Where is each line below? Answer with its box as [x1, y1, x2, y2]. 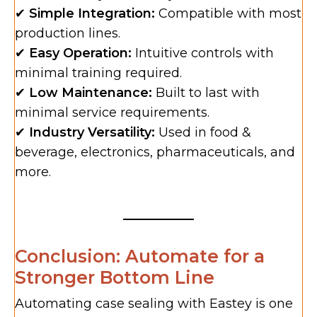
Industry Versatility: [29, 125, 155, 141]
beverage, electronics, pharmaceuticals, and [15, 144, 295, 161]
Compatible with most [155, 6, 301, 22]
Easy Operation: [29, 45, 132, 62]
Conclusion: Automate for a [15, 246, 265, 267]
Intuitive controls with [132, 45, 274, 62]
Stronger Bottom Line [15, 267, 214, 289]
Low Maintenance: [29, 85, 152, 101]
